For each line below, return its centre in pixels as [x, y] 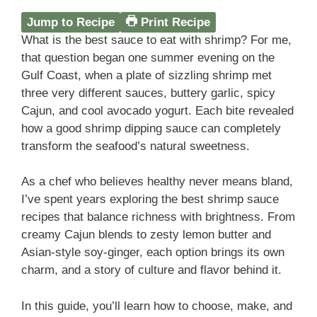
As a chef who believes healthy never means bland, [157, 182]
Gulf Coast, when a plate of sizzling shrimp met [146, 75]
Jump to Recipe [71, 22]
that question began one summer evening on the [148, 57]
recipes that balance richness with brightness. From [158, 217]
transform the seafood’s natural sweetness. [136, 146]
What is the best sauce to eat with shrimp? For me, [156, 40]
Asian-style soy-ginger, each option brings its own [153, 253]
